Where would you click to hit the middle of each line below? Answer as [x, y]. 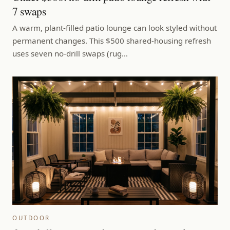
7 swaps [29, 11]
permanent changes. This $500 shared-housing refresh [112, 40]
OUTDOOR [31, 218]
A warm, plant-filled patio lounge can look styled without [114, 27]
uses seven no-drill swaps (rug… [70, 53]
